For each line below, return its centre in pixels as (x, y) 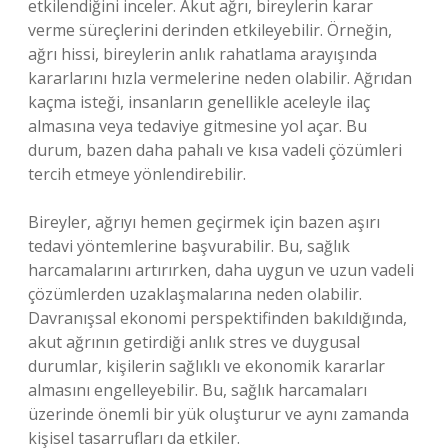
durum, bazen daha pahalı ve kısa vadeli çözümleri (215, 150)
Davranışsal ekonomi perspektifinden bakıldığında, (217, 318)
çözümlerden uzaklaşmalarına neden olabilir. (195, 294)
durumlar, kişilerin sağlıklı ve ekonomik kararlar (206, 366)
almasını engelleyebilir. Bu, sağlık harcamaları (197, 390)
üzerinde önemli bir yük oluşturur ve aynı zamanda (218, 414)
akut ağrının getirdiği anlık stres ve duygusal (194, 342)
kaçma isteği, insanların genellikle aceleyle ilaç (199, 102)
